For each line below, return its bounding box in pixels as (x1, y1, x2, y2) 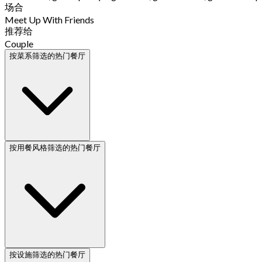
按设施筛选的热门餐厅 (9, 250, 85, 259)
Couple (5, 37, 33, 49)
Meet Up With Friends (5, 13, 94, 25)
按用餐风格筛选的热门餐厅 (9, 143, 101, 152)
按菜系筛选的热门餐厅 (9, 51, 85, 60)
